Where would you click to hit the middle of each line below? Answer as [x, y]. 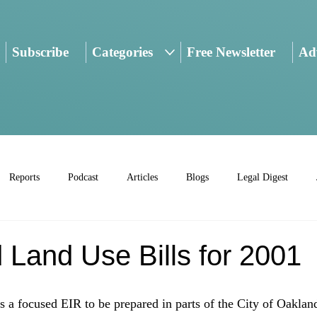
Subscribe [40, 52]
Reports [24, 178]
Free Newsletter [231, 52]
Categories [123, 52]
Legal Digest [263, 178]
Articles [142, 178]
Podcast [83, 178]
